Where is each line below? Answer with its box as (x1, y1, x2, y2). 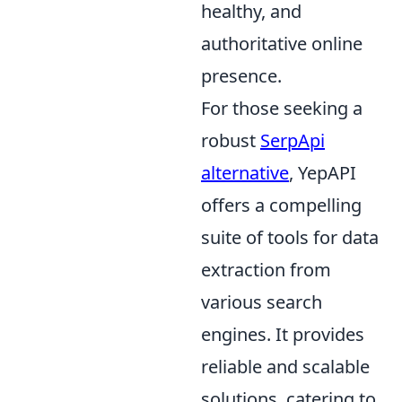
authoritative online (201, 31, 363, 56)
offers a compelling (201, 192, 362, 217)
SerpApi (260, 127, 325, 153)
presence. (201, 63, 282, 88)
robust (201, 127, 260, 153)
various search (201, 289, 322, 314)
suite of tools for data (201, 224, 379, 249)
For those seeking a (201, 95, 363, 120)
